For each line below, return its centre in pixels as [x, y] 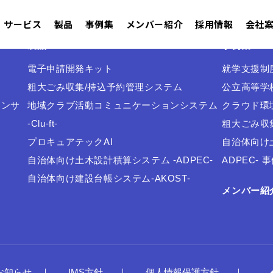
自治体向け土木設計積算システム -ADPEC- [121, 160]
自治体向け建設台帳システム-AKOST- [109, 178]
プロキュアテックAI [70, 142]
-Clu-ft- [43, 123]
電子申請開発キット [70, 69]
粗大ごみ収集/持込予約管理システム [105, 87]
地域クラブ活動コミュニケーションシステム [123, 105]
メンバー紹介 [154, 24]
